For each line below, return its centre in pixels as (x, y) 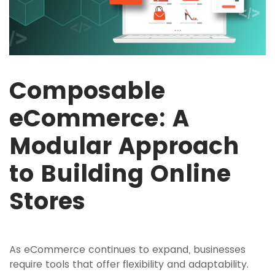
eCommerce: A (99, 118)
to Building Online (120, 174)
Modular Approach (124, 146)
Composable (87, 91)
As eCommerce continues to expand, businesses (127, 250)
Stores (47, 201)
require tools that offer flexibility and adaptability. (129, 265)
